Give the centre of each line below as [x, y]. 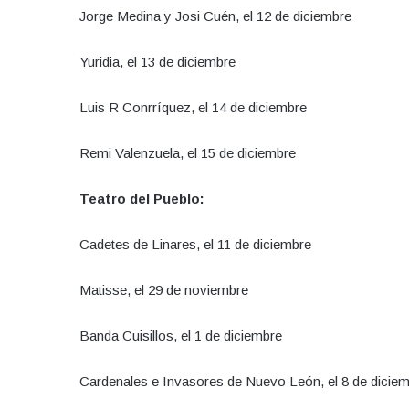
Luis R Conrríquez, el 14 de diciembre [193, 107]
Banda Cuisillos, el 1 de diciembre [181, 335]
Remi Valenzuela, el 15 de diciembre [188, 152]
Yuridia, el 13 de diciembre [157, 61]
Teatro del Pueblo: [142, 198]
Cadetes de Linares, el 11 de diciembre [201, 244]
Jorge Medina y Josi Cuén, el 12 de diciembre [215, 16]
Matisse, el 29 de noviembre [164, 289]
